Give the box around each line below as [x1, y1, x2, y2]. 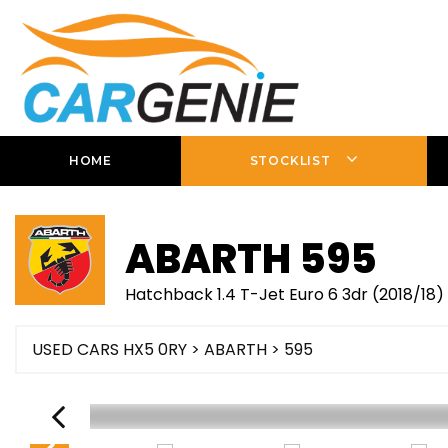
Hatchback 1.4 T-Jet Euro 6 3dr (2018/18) [125, 283, 444, 306]
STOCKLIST [249, 153, 331, 168]
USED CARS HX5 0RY [32, 338, 187, 361]
